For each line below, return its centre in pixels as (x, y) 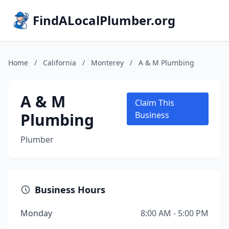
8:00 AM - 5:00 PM (175, 213)
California (60, 63)
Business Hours (70, 190)
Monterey (107, 63)
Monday (36, 213)
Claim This (154, 103)
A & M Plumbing (166, 63)
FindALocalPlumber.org (104, 20)
